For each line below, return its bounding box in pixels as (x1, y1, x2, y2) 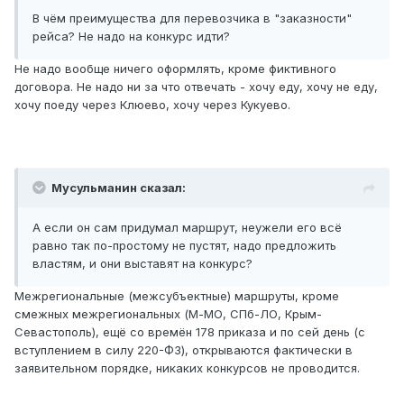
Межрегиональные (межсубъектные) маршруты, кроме (14, 289, 339, 304)
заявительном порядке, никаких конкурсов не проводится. (14, 361, 360, 376)
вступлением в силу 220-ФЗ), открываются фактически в (14, 343, 353, 358)
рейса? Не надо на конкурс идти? (32, 29, 230, 44)
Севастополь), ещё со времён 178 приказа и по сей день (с (14, 325, 365, 340)
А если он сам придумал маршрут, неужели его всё (32, 220, 342, 235)
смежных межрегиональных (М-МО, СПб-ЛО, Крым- (14, 307, 322, 322)
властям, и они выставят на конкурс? (32, 256, 252, 271)
